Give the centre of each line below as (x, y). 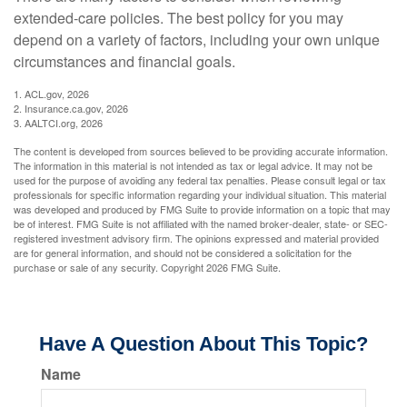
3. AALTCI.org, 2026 (58, 123)
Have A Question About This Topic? (203, 344)
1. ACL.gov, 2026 (51, 94)
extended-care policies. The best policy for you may (179, 18)
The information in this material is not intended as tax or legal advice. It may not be (193, 165)
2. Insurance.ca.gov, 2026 (71, 108)
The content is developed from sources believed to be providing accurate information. (201, 151)
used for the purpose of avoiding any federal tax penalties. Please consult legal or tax (200, 180)
